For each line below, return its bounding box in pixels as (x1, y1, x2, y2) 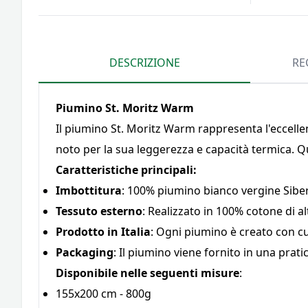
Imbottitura (56, 183, 122, 198)
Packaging (56, 245, 113, 260)
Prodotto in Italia (56, 224, 151, 239)
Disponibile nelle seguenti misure (56, 265, 239, 280)
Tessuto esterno (56, 203, 142, 219)
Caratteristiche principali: (56, 162, 197, 177)
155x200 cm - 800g (56, 286, 151, 301)
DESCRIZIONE (109, 55, 180, 70)
